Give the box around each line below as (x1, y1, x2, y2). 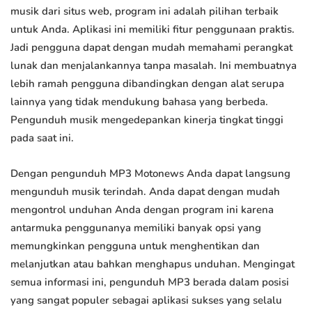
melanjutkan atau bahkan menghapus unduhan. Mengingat (10, 257, 295, 272)
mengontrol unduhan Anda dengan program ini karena (10, 203, 274, 217)
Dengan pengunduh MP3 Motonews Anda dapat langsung (10, 166, 290, 181)
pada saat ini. (10, 131, 74, 146)
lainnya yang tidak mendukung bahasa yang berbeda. (10, 95, 268, 109)
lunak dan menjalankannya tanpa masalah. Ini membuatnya (10, 58, 297, 73)
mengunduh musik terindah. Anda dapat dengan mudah (10, 185, 280, 199)
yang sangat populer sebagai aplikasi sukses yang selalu (10, 293, 282, 308)
